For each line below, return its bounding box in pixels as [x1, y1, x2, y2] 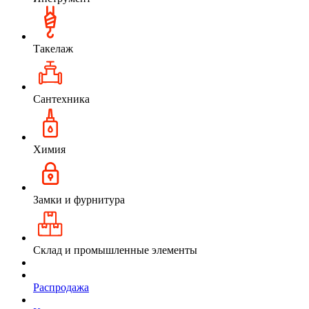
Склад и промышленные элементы [33, 243, 197, 256]
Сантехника [33, 92, 90, 105]
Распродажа [33, 281, 89, 293]
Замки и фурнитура [33, 193, 125, 206]
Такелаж [33, 42, 73, 54]
